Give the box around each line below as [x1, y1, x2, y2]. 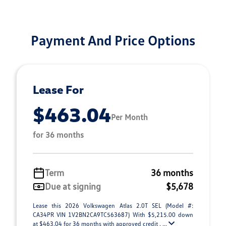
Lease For [33, 82, 84, 96]
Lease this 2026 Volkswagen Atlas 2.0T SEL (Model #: [33, 202, 193, 209]
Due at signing [45, 181, 101, 192]
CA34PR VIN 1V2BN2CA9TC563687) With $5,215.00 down [33, 211, 193, 218]
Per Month [111, 111, 148, 122]
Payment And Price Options [31, 31, 195, 48]
